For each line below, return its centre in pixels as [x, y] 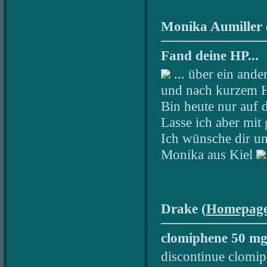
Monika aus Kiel [209, 154]
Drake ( [184, 208]
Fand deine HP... [210, 55]
